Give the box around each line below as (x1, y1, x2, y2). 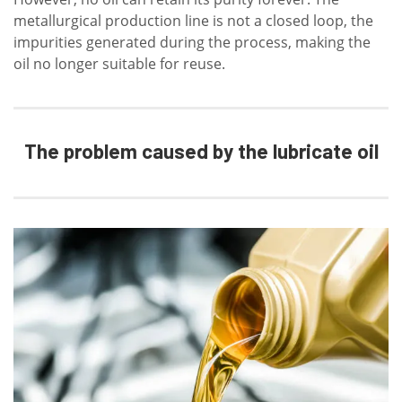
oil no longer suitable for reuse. (13, 53, 225, 74)
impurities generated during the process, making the (13, 31, 371, 52)
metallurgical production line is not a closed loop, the (13, 10, 373, 31)
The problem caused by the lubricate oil (23, 137, 379, 163)
